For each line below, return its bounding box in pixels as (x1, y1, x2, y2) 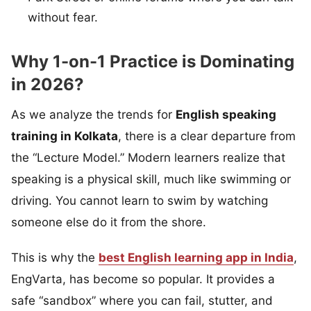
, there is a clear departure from (118, 128, 296, 143)
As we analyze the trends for (11, 107, 176, 121)
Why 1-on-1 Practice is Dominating (11, 51, 294, 72)
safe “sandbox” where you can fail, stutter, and (11, 293, 273, 308)
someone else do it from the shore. (11, 215, 206, 229)
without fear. (28, 10, 98, 24)
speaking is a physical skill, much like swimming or (11, 171, 291, 186)
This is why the (11, 250, 99, 264)
